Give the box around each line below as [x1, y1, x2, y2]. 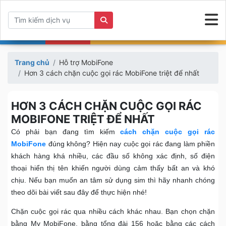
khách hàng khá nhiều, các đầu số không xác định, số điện [11, 151, 215, 160]
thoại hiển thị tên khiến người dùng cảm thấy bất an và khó [11, 163, 215, 172]
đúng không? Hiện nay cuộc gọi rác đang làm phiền [46, 139, 215, 148]
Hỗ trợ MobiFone [59, 58, 113, 67]
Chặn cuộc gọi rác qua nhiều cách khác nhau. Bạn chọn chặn [11, 207, 215, 215]
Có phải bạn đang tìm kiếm [11, 127, 121, 136]
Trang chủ [15, 58, 49, 67]
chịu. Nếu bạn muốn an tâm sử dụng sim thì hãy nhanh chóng [11, 176, 215, 184]
